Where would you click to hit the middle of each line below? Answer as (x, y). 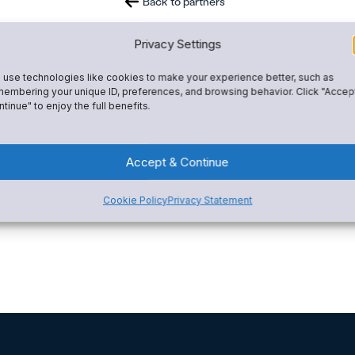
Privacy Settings (177, 44)
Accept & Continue (177, 162)
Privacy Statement (210, 200)
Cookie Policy (135, 200)
